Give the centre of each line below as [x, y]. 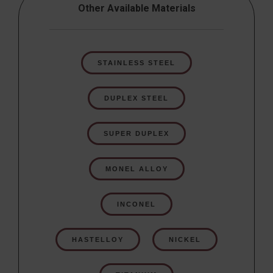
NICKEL [185, 239]
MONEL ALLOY [136, 168]
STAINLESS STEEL [136, 62]
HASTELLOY [98, 239]
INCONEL [136, 204]
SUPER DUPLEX [136, 133]
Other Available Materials [136, 8]
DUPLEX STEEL [136, 98]
